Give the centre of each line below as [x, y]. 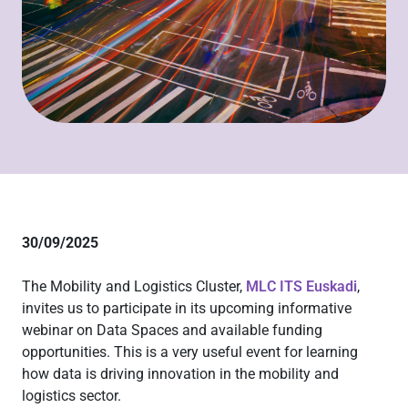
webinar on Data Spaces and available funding [172, 330]
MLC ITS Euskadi [301, 286]
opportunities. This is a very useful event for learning [190, 352]
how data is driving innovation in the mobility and [180, 374]
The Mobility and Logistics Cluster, [134, 286]
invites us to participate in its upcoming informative [187, 308]
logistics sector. [71, 396]
